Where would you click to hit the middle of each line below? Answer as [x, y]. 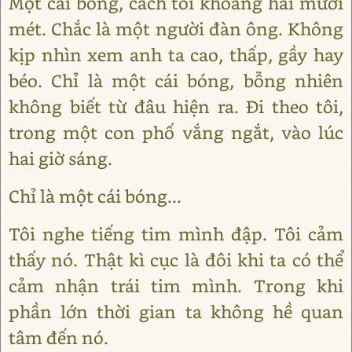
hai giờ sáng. [60, 158]
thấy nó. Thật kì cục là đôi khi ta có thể [176, 259]
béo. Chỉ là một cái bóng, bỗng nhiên [176, 80]
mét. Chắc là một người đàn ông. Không [176, 28]
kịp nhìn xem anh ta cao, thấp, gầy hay [176, 54]
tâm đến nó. [59, 337]
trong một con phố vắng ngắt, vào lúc [176, 132]
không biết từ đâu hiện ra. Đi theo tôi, [176, 106]
